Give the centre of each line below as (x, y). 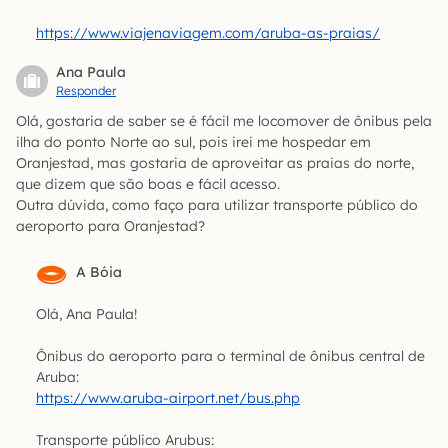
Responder (86, 91)
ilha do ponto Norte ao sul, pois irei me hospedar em (193, 142)
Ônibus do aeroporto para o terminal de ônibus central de (230, 356)
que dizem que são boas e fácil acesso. (148, 184)
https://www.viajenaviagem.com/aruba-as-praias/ (208, 33)
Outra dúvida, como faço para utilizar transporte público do (217, 205)
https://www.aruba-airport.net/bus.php (168, 398)
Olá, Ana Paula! (86, 314)
